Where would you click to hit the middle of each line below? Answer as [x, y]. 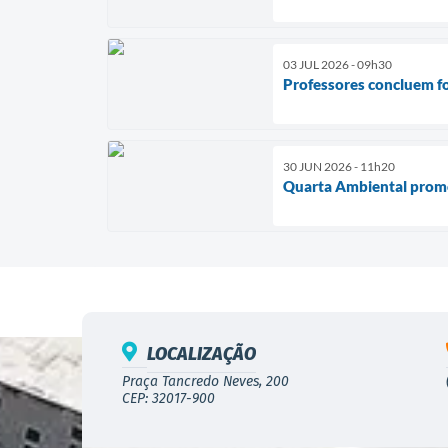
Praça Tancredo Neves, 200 [205, 381]
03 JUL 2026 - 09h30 [337, 64]
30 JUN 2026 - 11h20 [339, 166]
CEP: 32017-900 [168, 398]
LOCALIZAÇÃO [201, 353]
